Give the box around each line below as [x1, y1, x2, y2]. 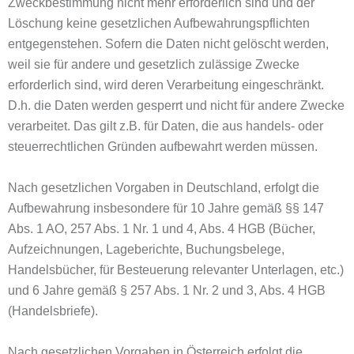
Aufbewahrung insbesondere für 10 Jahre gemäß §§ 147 [8, 201, 324, 215]
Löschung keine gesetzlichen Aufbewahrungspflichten [8, 17, 310, 30]
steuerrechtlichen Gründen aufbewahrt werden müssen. [8, 140, 318, 153]
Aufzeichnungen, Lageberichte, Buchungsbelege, [8, 243, 284, 256]
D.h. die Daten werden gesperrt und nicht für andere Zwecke [8, 99, 345, 112]
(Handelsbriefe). [8, 304, 98, 318]
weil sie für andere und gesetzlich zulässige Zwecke [8, 58, 299, 71]
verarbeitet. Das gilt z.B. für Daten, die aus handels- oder [8, 119, 323, 133]
